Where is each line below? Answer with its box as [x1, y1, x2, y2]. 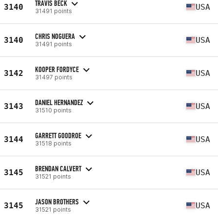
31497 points [35, 73, 73, 81]
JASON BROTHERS [35, 197, 79, 206]
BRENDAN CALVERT [35, 163, 81, 173]
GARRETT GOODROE [35, 130, 81, 140]
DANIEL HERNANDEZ [35, 97, 83, 107]
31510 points [35, 106, 72, 114]
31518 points [35, 139, 72, 147]
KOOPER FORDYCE [35, 64, 79, 74]
